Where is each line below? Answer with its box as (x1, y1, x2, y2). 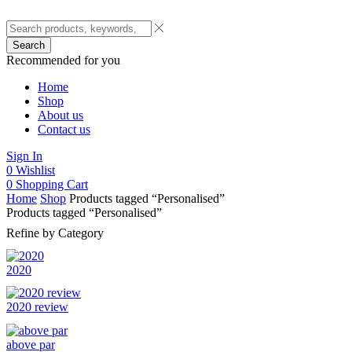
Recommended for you (6, 53, 120, 67)
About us (38, 108, 83, 122)
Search (13, 39, 45, 51)
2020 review (6, 300, 68, 314)
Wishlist (16, 163, 55, 177)
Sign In (6, 149, 42, 163)
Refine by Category (6, 226, 104, 240)
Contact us (38, 123, 90, 136)
